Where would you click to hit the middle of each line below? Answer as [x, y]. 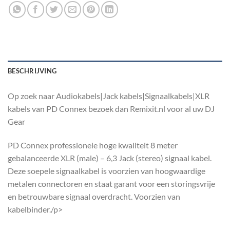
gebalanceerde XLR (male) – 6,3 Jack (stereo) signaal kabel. [110, 158]
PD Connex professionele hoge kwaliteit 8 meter [93, 145]
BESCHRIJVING [32, 71]
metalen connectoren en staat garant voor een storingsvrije [111, 184]
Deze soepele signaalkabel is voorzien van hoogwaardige [107, 171]
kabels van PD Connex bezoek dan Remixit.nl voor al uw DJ [111, 109]
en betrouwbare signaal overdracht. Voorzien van [94, 197]
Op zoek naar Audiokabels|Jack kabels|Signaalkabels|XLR [109, 96]
